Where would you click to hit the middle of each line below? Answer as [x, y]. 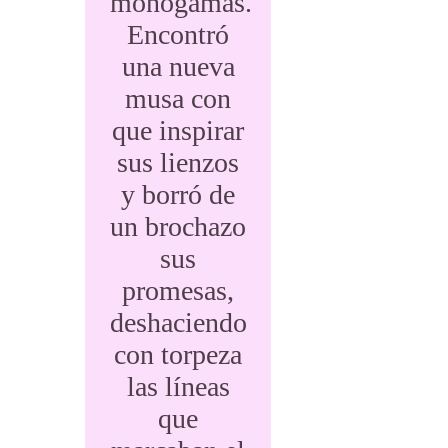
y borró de [178, 194]
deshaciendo [178, 322]
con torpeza [178, 354]
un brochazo [178, 226]
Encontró [178, 34]
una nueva [178, 66]
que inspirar [178, 130]
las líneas [178, 386]
